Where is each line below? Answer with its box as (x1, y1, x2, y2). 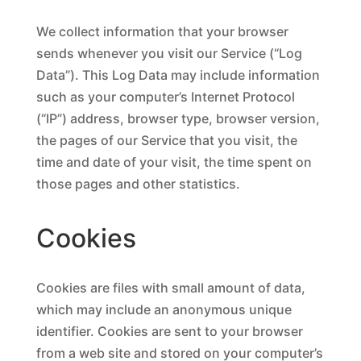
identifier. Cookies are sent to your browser (35, 323, 303, 339)
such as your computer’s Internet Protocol (35, 89, 295, 105)
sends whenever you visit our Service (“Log (35, 45, 302, 61)
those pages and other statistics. (35, 176, 240, 192)
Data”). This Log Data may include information (35, 67, 320, 83)
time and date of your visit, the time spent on (35, 154, 312, 170)
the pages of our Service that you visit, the (35, 132, 297, 148)
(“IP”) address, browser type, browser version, (35, 110, 320, 127)
